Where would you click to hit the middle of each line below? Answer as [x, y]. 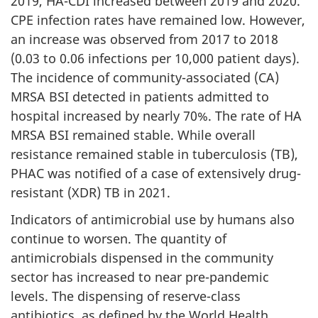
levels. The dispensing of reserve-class [126, 296]
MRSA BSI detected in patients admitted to [140, 96]
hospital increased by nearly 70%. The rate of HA [156, 115]
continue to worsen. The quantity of [119, 238]
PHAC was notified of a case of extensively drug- [156, 173]
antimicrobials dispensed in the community [142, 258]
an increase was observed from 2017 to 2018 [144, 39]
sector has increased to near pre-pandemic [140, 277]
